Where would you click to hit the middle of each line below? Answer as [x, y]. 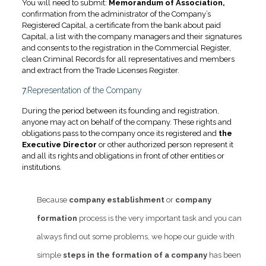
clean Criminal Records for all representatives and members [128, 59]
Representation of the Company [84, 91]
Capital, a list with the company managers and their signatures [132, 37]
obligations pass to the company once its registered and [119, 134]
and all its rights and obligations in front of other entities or [123, 156]
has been [224, 255]
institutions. [42, 167]
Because [53, 200]
